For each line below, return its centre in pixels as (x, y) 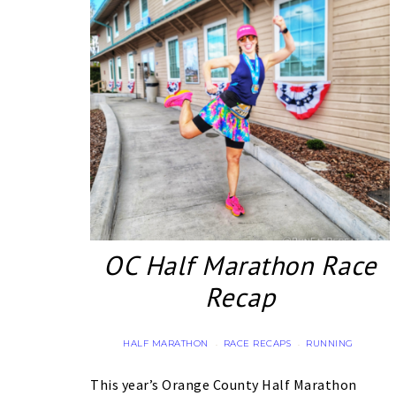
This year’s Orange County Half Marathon (224, 385)
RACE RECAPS (257, 344)
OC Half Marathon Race (240, 265)
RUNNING (330, 344)
